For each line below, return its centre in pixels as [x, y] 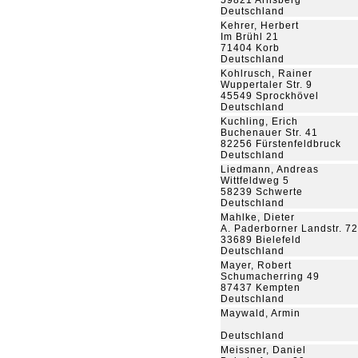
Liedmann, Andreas [270, 169]
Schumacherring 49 [270, 276]
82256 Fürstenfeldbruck [281, 144]
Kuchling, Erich [259, 121]
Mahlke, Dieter [258, 217]
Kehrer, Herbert [260, 26]
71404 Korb [250, 48]
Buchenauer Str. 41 [269, 133]
